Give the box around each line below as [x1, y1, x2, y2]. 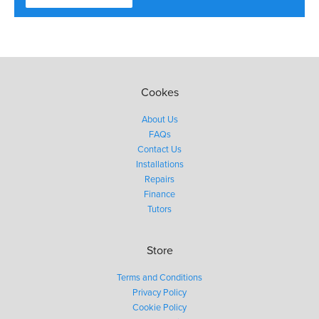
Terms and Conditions [117, 271, 202, 283]
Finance [144, 188, 175, 200]
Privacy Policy [132, 286, 187, 298]
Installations [135, 158, 184, 170]
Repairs [145, 173, 174, 185]
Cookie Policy [132, 301, 187, 313]
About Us [141, 113, 178, 125]
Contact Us [137, 143, 182, 155]
